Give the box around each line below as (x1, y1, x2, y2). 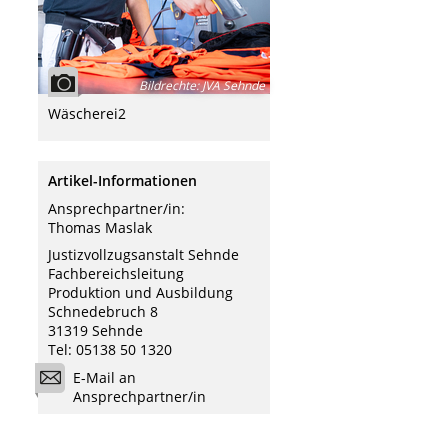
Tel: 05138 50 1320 (48, 340, 172, 360)
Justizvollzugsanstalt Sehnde (48, 245, 239, 265)
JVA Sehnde (199, 77, 265, 94)
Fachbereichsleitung (48, 264, 184, 284)
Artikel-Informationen (48, 171, 197, 191)
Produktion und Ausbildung (48, 283, 233, 303)
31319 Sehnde (48, 321, 143, 341)
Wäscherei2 (48, 104, 126, 123)
